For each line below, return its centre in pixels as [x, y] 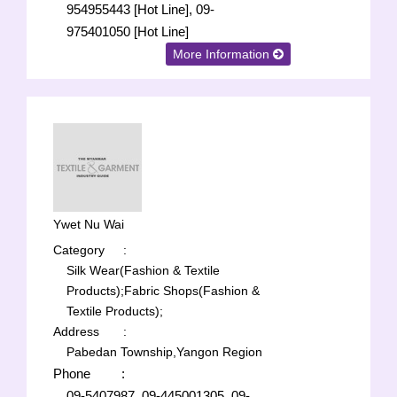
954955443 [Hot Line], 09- [140, 9]
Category [79, 250]
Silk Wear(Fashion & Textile [143, 270]
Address [76, 331]
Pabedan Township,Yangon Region [164, 352]
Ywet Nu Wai [89, 224]
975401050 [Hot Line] [128, 31]
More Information [223, 54]
